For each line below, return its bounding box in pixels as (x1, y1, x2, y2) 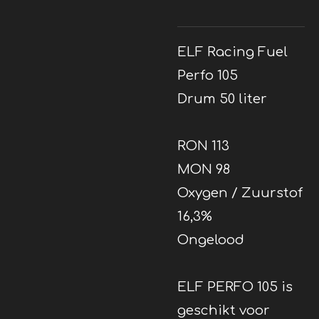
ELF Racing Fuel (177, 44, 288, 59)
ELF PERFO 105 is (177, 279, 293, 294)
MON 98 (177, 162, 230, 177)
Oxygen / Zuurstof (177, 185, 303, 200)
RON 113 (177, 138, 229, 153)
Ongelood (177, 232, 244, 247)
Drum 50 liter (177, 91, 267, 106)
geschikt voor (177, 303, 270, 318)
